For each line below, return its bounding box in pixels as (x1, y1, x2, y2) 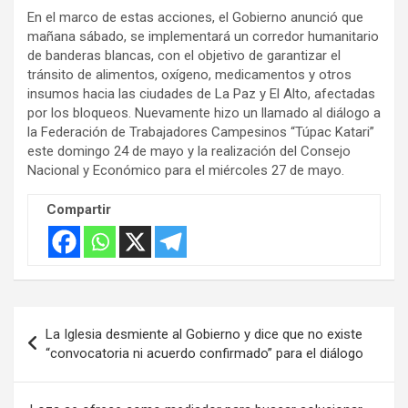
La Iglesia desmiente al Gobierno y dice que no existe (46, 325, 362, 342)
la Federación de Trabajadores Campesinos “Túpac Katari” (27, 123, 374, 140)
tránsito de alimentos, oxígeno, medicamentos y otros (27, 66, 352, 83)
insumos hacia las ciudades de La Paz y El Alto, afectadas (27, 85, 375, 102)
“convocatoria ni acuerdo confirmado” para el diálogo (46, 344, 363, 362)
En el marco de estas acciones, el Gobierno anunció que (27, 8, 363, 25)
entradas (13, 364, 106, 392)
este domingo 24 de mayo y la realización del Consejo (27, 142, 351, 159)
